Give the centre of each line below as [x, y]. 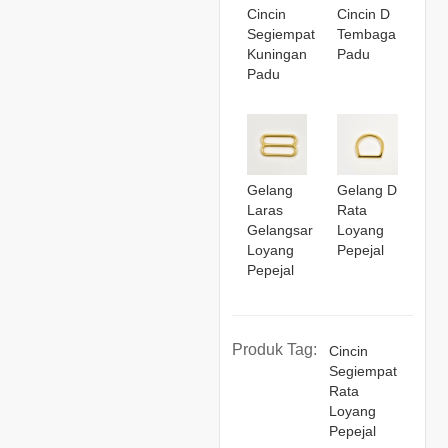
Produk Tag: [274, 349]
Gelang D [367, 189]
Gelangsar [279, 229]
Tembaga [367, 34]
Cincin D [364, 14]
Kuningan [276, 54]
